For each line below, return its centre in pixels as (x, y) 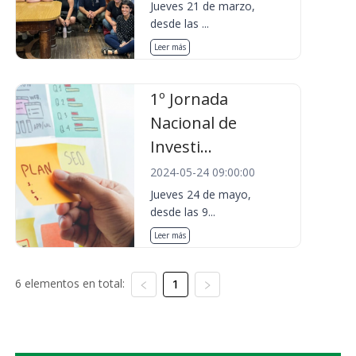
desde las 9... (183, 212)
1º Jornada (190, 99)
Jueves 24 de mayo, (201, 194)
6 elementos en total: (70, 283)
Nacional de (194, 123)
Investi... (182, 147)
